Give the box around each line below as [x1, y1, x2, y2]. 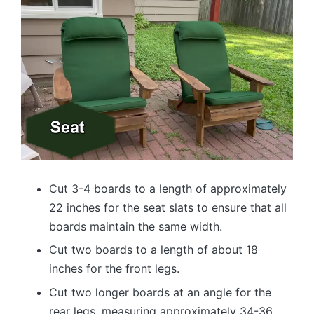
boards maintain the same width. [49, 219, 222, 233]
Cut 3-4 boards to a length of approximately [49, 181, 287, 196]
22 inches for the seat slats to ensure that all [49, 200, 287, 214]
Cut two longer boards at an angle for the [49, 285, 271, 299]
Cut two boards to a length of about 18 [49, 243, 258, 257]
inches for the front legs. [49, 261, 179, 276]
